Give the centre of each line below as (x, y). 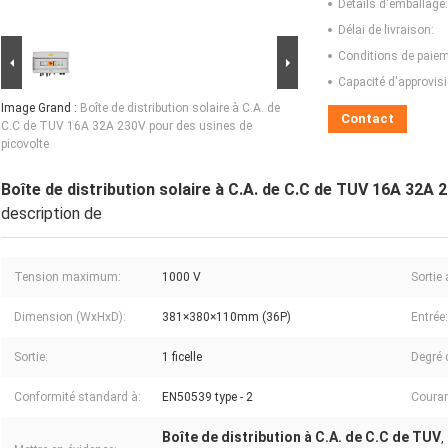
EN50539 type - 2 (207, 397)
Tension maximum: (67, 277)
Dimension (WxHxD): (70, 317)
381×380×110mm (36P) (226, 317)
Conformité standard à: (77, 397)
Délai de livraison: (386, 30)
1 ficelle (182, 357)
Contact (367, 119)
